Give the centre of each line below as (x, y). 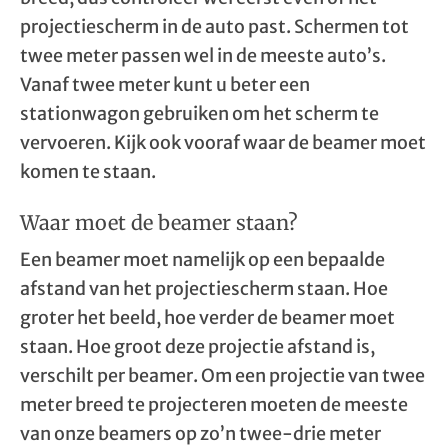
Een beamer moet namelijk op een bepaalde (202, 259)
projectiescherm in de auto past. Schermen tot (214, 26)
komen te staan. (88, 171)
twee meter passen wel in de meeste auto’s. (203, 55)
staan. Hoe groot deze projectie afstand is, (197, 346)
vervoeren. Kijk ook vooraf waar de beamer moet (223, 142)
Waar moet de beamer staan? (159, 222)
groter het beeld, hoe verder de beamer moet (207, 317)
